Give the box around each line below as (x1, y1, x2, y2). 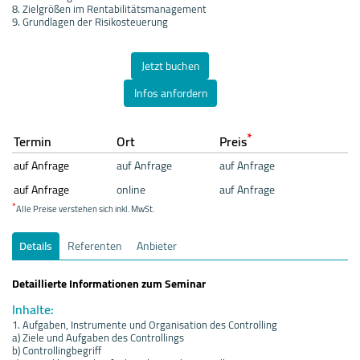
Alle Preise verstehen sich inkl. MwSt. (16, 200, 154, 217)
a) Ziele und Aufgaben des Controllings (12, 327, 184, 347)
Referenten (67, 235, 122, 256)
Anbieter (137, 235, 177, 256)
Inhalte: (12, 297, 54, 321)
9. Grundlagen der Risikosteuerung (12, 11, 168, 31)
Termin (14, 129, 51, 153)
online (117, 178, 145, 200)
